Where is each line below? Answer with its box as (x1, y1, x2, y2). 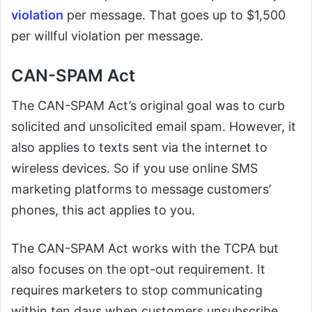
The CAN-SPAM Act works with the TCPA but (11, 241, 279, 256)
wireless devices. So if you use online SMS (11, 161, 258, 175)
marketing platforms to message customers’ (11, 182, 271, 196)
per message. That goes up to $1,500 (63, 8, 286, 22)
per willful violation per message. (11, 29, 203, 43)
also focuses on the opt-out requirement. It (11, 262, 265, 276)
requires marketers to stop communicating (11, 283, 263, 297)
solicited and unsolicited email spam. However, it (11, 119, 296, 134)
